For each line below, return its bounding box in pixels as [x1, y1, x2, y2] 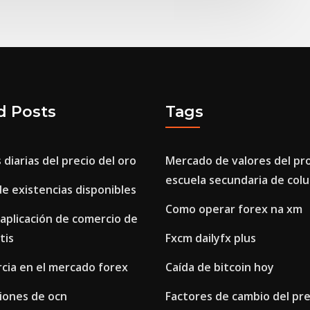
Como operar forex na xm [165, 201, 302, 217]
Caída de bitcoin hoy [165, 259, 274, 275]
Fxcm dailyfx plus [165, 230, 256, 246]
